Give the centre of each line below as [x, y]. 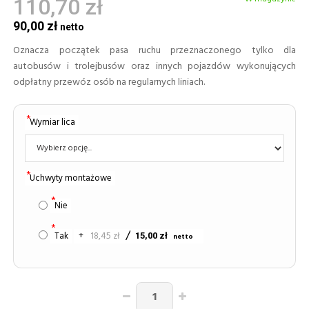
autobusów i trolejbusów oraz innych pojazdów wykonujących [154, 66]
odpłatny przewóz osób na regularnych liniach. [109, 82]
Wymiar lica [52, 122]
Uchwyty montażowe [71, 178]
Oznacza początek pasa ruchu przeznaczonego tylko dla [154, 50]
